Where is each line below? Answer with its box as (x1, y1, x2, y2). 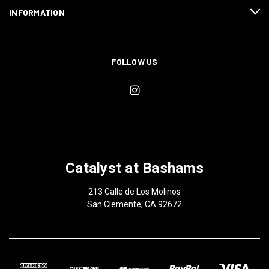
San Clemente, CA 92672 (87, 199, 182, 209)
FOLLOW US (111, 56, 158, 67)
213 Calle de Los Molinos (88, 186, 181, 196)
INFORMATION (9, 7, 65, 17)
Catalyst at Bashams (65, 159, 204, 177)
